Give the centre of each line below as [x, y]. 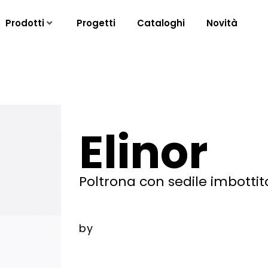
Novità [222, 23]
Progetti [96, 23]
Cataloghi [161, 23]
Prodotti [25, 23]
